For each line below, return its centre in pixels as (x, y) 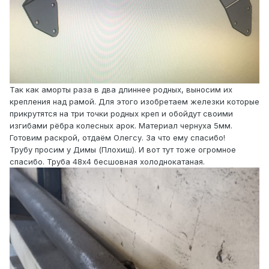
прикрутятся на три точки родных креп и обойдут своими (121, 113)
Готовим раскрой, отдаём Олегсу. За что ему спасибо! (117, 137)
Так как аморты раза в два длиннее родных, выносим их (121, 89)
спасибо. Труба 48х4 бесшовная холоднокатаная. (107, 161)
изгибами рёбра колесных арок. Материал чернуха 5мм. (121, 125)
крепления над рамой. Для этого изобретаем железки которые (134, 101)
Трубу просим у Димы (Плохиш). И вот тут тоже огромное (123, 149)
